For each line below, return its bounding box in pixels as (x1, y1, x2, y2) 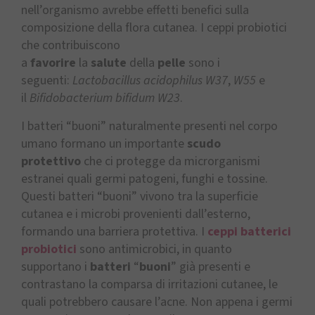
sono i (186, 54, 220, 72)
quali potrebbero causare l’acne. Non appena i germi (21, 292, 292, 311)
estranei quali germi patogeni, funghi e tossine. (21, 169, 268, 188)
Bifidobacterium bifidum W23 (30, 89, 180, 108)
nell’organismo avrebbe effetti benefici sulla (21, 1, 249, 20)
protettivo (21, 152, 81, 170)
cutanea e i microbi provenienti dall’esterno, (21, 205, 250, 223)
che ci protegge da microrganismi (81, 152, 260, 170)
